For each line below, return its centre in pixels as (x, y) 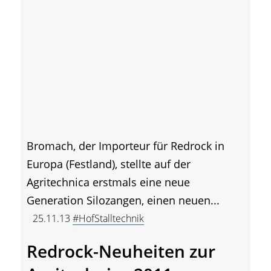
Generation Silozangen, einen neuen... (123, 200)
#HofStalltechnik (108, 218)
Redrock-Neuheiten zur (121, 251)
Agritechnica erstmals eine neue (108, 182)
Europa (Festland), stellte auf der (109, 164)
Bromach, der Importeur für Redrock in (126, 145)
